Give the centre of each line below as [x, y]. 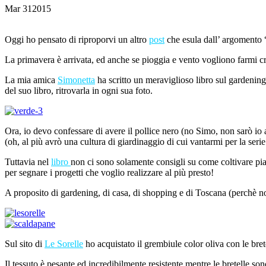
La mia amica [31, 80]
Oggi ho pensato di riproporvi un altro [77, 40]
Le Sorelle [64, 244]
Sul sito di [23, 244]
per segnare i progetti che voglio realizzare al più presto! [109, 173]
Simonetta [76, 80]
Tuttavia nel [28, 162]
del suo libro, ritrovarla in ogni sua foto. [79, 91]
